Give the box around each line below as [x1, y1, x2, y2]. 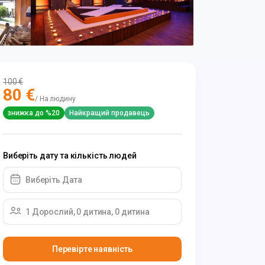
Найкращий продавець [69, 109, 150, 117]
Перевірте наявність [51, 244, 133, 254]
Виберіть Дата [25, 175, 83, 185]
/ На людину [34, 95, 76, 103]
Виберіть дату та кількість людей [3, 151, 137, 160]
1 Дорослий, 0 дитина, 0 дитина [25, 207, 150, 216]
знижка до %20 [8, 109, 60, 117]
